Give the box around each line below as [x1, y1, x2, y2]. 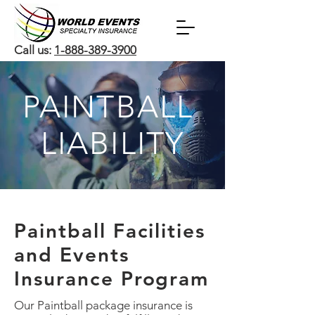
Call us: [14, 43, 54, 57]
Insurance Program [14, 266, 210, 290]
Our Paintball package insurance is [14, 298, 193, 312]
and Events [14, 243, 129, 266]
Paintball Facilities [14, 219, 206, 243]
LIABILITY [40, 125, 185, 162]
